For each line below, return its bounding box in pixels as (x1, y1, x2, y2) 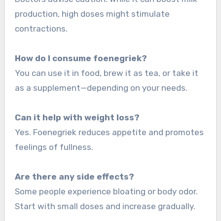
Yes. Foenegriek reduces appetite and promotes (14, 127, 204, 137)
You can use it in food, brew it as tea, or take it (14, 68, 198, 78)
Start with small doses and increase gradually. (14, 201, 195, 211)
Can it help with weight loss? (14, 112, 140, 122)
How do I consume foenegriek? (14, 53, 147, 63)
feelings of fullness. (14, 142, 93, 152)
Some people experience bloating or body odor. (14, 186, 198, 196)
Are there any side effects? (14, 171, 134, 182)
